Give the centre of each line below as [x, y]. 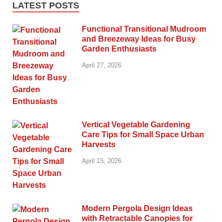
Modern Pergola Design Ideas [137, 208]
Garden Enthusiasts [119, 49]
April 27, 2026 [102, 65]
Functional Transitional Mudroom [144, 29]
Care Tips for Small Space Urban [143, 134]
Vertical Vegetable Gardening [136, 124]
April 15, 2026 [102, 161]
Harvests [99, 144]
